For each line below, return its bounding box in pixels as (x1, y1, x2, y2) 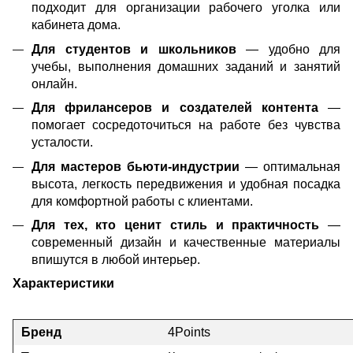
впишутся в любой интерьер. (32, 252, 200, 266)
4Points (168, 325, 210, 340)
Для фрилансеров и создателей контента (32, 101, 318, 115)
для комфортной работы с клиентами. (32, 194, 253, 208)
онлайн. (32, 76, 77, 91)
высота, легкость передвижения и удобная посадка (32, 176, 340, 191)
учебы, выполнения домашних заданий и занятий (32, 59, 340, 73)
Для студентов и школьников (32, 42, 236, 56)
